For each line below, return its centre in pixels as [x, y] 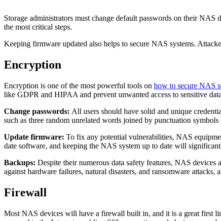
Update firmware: [34, 137]
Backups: [20, 162]
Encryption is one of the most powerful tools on [79, 85]
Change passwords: [37, 111]
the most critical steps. [38, 27]
